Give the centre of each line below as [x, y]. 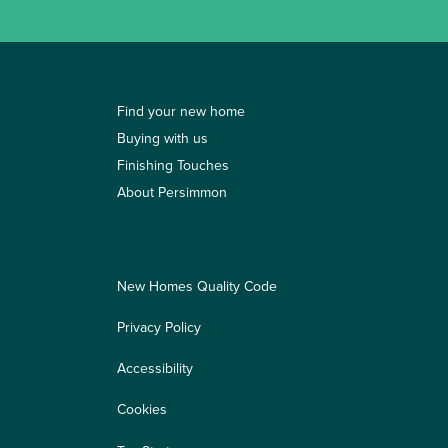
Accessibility [155, 368]
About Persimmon [172, 192]
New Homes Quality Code [197, 286]
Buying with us [162, 138]
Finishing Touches [173, 165]
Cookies [142, 409]
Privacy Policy [159, 327]
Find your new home [181, 111]
